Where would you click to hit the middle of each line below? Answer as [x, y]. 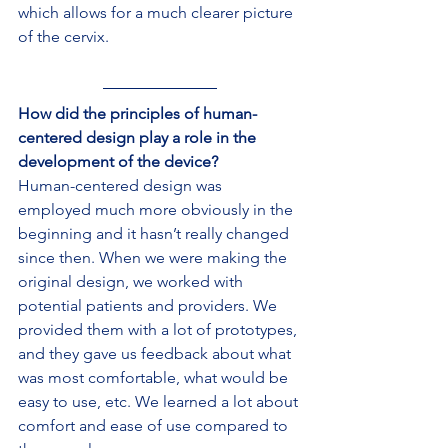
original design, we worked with [132, 281]
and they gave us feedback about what [156, 353]
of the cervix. [63, 36]
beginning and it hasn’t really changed [155, 233]
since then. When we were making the [154, 257]
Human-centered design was [122, 185]
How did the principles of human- [137, 113]
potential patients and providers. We [149, 305]
